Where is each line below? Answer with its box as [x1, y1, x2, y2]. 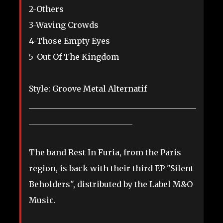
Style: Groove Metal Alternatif [29, 84, 147, 94]
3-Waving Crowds [29, 20, 99, 30]
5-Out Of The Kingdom [29, 52, 119, 62]
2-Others [29, 4, 64, 14]
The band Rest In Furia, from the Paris [29, 147, 181, 158]
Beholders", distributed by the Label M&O [29, 179, 193, 190]
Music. [29, 195, 56, 206]
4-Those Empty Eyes [29, 36, 110, 46]
